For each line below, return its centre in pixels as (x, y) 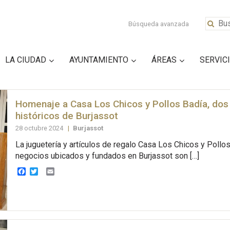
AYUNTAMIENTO (99, 60)
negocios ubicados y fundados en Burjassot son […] (107, 156)
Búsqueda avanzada (159, 24)
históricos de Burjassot (66, 116)
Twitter (50, 171)
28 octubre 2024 (40, 128)
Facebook (43, 171)
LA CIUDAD (26, 60)
